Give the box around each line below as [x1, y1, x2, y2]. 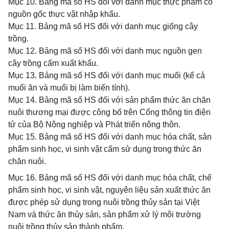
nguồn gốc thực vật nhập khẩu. [8, 10, 120, 18]
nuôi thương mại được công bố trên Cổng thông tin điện [8, 108, 211, 117]
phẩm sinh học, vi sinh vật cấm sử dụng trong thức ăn [8, 145, 201, 153]
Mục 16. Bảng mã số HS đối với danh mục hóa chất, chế [8, 173, 212, 182]
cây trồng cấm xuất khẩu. [8, 59, 98, 67]
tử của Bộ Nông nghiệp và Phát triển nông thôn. [8, 120, 180, 129]
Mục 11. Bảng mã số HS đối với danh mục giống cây [8, 22, 198, 31]
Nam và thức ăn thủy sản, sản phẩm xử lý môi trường [8, 210, 201, 219]
